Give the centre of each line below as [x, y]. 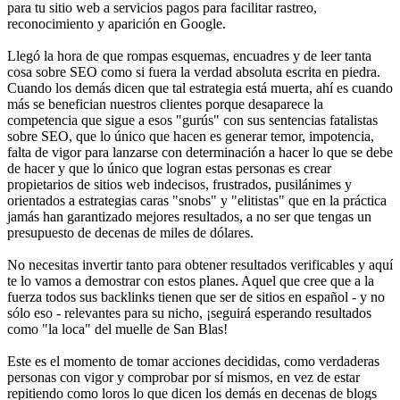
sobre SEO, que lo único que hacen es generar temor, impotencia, [191, 137]
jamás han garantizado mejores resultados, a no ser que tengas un [189, 217]
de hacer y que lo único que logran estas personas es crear [169, 169]
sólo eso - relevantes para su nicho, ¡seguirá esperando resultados [189, 313]
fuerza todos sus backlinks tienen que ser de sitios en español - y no [196, 297]
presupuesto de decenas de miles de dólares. [130, 233]
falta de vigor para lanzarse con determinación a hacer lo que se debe [200, 153]
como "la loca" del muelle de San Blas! [117, 329]
